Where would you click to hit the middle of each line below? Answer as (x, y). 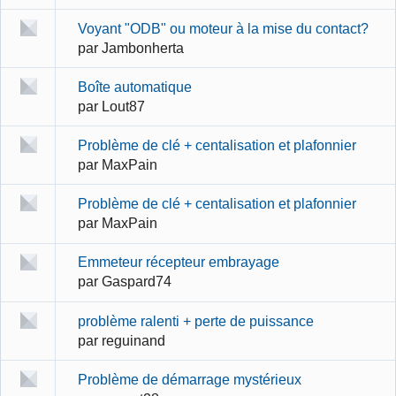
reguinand (133, 340)
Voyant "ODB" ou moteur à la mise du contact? (223, 28)
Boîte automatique (134, 86)
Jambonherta (142, 47)
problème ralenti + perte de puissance (195, 320)
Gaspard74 (136, 282)
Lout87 (123, 106)
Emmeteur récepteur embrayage (178, 262)
